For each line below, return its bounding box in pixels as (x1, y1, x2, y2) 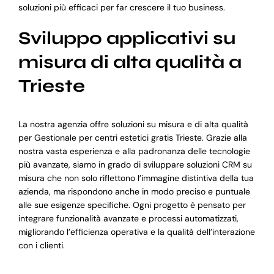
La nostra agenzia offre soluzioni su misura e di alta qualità (18, 119, 248, 130)
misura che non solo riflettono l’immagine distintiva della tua (18, 172, 254, 184)
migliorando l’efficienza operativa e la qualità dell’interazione (18, 226, 255, 238)
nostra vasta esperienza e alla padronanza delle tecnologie (18, 146, 250, 157)
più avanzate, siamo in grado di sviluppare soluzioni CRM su (18, 159, 252, 171)
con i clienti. (18, 240, 65, 251)
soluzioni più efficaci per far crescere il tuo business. (18, 1, 225, 13)
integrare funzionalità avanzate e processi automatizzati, (18, 213, 239, 224)
